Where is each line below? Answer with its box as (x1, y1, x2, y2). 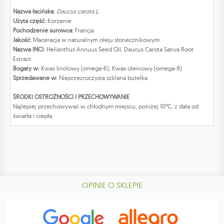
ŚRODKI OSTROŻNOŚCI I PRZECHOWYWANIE (13, 93, 129, 101)
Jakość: (13, 36, 31, 44)
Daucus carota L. (56, 7, 99, 15)
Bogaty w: (13, 64, 39, 72)
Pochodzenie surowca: (13, 26, 75, 34)
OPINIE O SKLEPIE (81, 180, 142, 190)
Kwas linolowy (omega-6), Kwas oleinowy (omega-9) (39, 64, 182, 72)
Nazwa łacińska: (13, 7, 56, 15)
